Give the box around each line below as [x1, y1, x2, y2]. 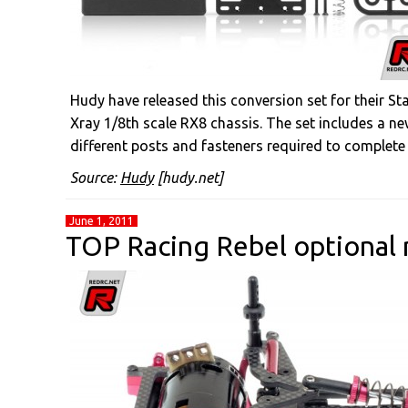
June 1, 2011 [69, 215, 134, 227]
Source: [70, 169, 120, 186]
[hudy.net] [154, 169, 223, 186]
